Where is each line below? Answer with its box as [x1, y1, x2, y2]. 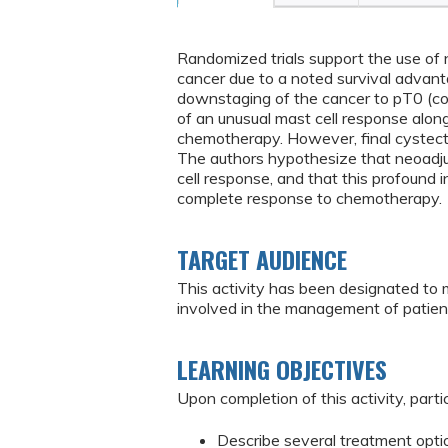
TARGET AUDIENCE [177, 241, 347, 277]
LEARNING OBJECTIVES [177, 351, 387, 387]
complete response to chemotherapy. [177, 188, 442, 208]
